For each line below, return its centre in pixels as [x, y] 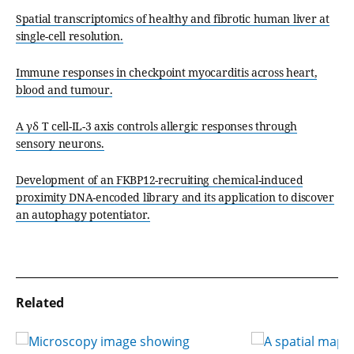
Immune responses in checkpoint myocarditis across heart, [167, 72]
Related [40, 303]
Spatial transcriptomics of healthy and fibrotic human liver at [173, 19]
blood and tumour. [64, 90]
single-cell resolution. [70, 36]
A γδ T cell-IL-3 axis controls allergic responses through [157, 126]
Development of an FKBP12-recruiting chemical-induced [160, 180]
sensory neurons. [60, 143]
